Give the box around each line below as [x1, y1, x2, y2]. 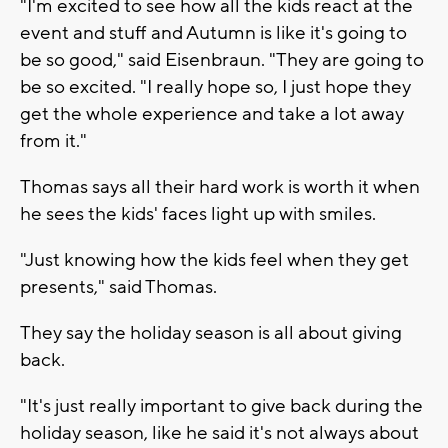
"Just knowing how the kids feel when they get [20, 247, 409, 272]
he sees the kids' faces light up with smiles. [20, 201, 376, 226]
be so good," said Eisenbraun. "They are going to [20, 47, 424, 72]
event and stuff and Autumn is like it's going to [20, 20, 407, 45]
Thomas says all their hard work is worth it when [20, 174, 420, 199]
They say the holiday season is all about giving [20, 320, 402, 345]
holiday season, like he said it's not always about [20, 420, 419, 445]
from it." [20, 128, 87, 153]
